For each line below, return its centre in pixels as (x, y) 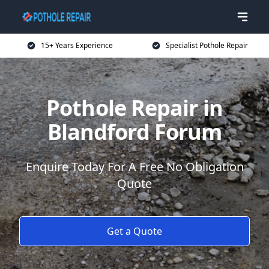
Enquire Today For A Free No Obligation (134, 167)
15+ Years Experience (77, 45)
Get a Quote (134, 231)
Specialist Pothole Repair (207, 45)
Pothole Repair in (134, 108)
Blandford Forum (134, 132)
